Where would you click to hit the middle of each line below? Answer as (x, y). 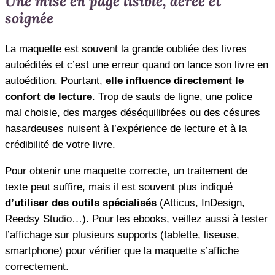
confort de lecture (48, 96)
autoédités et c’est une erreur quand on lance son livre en (137, 64)
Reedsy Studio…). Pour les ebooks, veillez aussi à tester (136, 219)
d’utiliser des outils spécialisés (82, 203)
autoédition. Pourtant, (55, 80)
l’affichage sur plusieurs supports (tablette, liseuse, (122, 234)
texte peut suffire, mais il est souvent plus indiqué (119, 187)
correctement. (37, 266)
